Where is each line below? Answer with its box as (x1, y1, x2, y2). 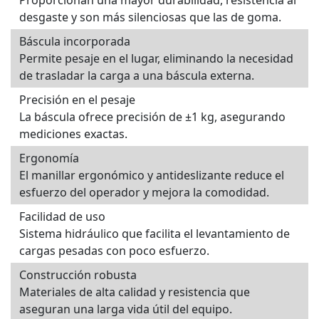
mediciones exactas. (19, 126, 127, 142)
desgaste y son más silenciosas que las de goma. (19, 9, 281, 26)
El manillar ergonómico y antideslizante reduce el (19, 167, 284, 184)
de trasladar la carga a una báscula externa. (19, 68, 254, 84)
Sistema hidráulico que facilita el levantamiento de (19, 226, 290, 242)
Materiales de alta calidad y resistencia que (19, 284, 250, 300)
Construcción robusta (19, 267, 137, 283)
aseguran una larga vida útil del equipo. (19, 301, 232, 318)
